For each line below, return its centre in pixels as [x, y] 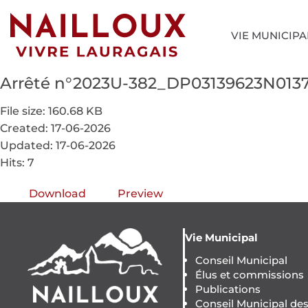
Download [57, 193]
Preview [140, 193]
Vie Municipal [221, 237]
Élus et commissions [249, 274]
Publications [228, 289]
